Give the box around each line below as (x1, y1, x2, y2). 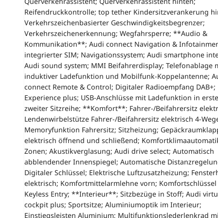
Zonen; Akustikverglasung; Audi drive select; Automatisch (24, 146, 214, 156)
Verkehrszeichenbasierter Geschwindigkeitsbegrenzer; (24, 18, 205, 27)
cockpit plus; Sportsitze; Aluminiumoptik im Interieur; (24, 200, 201, 209)
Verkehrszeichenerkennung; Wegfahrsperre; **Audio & (24, 28, 207, 38)
